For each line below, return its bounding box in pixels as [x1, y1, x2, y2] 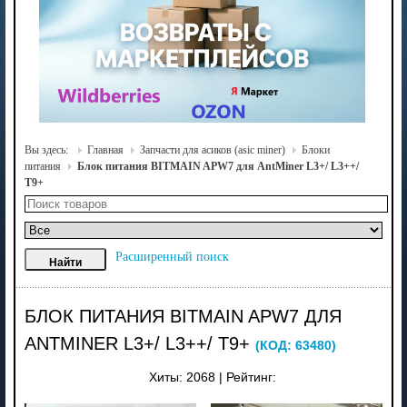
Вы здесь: [24, 143, 71, 156]
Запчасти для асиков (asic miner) [139, 143, 285, 156]
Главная [86, 143, 124, 156]
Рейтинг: [226, 370, 277, 384]
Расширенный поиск [114, 249, 229, 263]
